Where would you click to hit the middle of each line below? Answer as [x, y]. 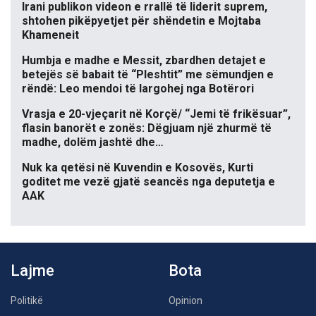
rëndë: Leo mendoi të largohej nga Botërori [138, 88]
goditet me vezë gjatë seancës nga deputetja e [148, 181]
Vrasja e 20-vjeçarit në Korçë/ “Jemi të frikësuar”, [156, 114]
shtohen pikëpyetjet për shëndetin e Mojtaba [141, 20]
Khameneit [50, 35]
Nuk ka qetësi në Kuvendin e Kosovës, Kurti [138, 167]
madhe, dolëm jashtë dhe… [93, 142]
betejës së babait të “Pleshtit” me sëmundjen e [148, 74]
